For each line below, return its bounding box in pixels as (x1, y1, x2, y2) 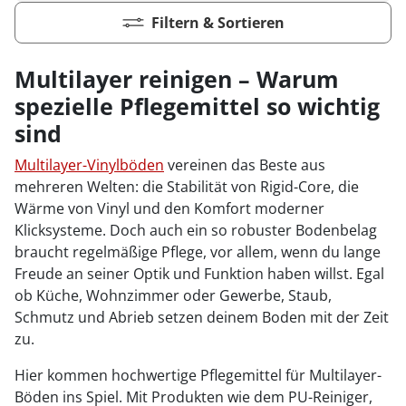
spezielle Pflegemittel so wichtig (14, 90, 380, 121)
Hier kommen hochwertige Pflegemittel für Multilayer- (14, 364, 382, 385)
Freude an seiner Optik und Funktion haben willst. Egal (14, 263, 384, 284)
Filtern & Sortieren (150, 12, 285, 33)
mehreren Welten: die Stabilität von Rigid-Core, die (14, 176, 359, 197)
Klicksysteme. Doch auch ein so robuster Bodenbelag (14, 219, 377, 240)
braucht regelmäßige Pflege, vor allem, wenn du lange (14, 241, 381, 262)
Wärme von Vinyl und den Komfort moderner (14, 198, 324, 218)
